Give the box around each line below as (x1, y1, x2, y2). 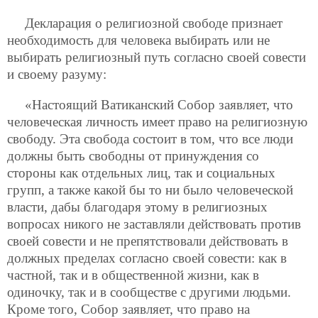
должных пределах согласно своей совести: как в (7, 250, 287, 265)
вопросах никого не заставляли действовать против (7, 216, 301, 231)
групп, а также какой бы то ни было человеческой (7, 182, 293, 197)
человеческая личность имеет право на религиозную (7, 114, 307, 129)
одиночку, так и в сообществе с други (7, 284, 224, 300)
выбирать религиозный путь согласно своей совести (7, 49, 306, 65)
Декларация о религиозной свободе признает (25, 15, 283, 31)
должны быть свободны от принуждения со (7, 148, 259, 163)
